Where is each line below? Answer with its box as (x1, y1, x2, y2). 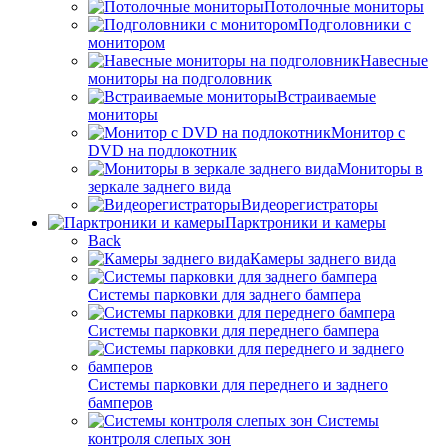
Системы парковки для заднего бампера (88, 285, 361, 303)
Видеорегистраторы (241, 195, 378, 213)
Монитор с (331, 123, 405, 141)
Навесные (360, 51, 428, 69)
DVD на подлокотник (88, 141, 237, 159)
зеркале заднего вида (88, 177, 231, 195)
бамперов (88, 393, 153, 411)
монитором (88, 33, 165, 51)
